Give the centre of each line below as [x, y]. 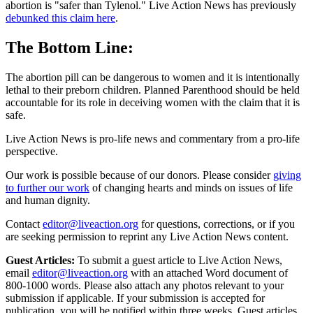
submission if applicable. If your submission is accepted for [135, 298]
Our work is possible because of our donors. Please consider [138, 175]
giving [287, 175]
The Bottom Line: [70, 47]
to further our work [48, 187]
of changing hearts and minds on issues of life [192, 187]
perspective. [32, 151]
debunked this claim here [60, 17]
